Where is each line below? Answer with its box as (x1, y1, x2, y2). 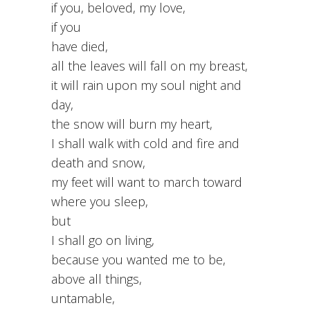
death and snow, (51, 154, 145, 172)
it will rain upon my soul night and (51, 77, 241, 94)
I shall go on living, (51, 232, 154, 249)
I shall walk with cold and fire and (51, 135, 239, 152)
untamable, (51, 290, 115, 307)
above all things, (51, 271, 142, 288)
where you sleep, (51, 193, 148, 210)
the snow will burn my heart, (51, 116, 212, 133)
